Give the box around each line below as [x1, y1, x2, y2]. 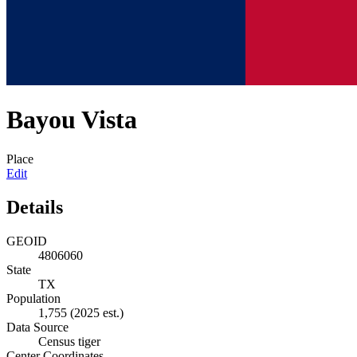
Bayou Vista [6, 105, 137, 135]
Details [6, 196, 63, 218]
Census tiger [38, 334, 100, 348]
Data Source [6, 320, 69, 334]
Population [6, 291, 61, 305]
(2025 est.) [70, 305, 124, 320]
